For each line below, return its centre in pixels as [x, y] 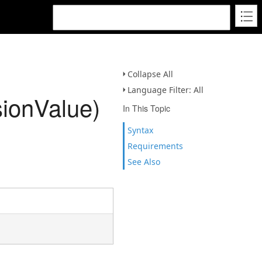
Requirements [155, 146]
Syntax [140, 130]
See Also [144, 162]
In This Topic [146, 108]
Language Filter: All [166, 90]
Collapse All [150, 74]
